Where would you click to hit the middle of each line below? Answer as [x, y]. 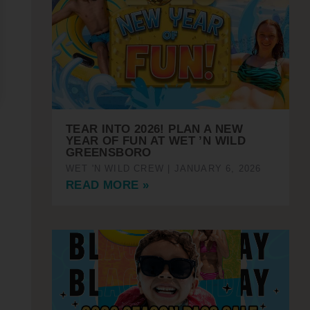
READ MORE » [107, 185]
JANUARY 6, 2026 [216, 169]
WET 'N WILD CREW [117, 169]
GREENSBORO [110, 153]
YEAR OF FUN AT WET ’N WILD [156, 141]
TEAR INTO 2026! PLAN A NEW [154, 129]
